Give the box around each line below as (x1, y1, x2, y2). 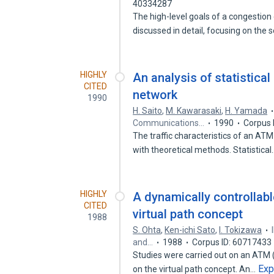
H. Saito (133, 106, 163, 116)
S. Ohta (133, 225, 161, 235)
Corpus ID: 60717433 (192, 237, 272, 247)
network (133, 87, 178, 102)
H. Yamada (225, 106, 268, 116)
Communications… (133, 118, 205, 128)
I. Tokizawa (219, 225, 262, 235)
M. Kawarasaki (166, 106, 222, 116)
